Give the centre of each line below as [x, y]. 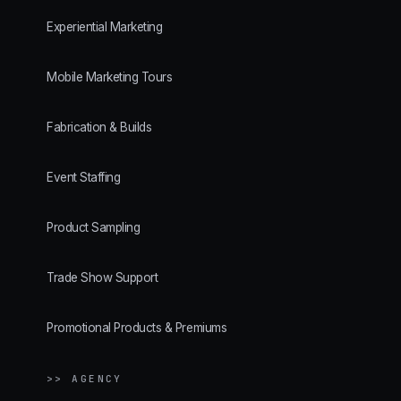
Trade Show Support [102, 278]
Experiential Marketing [105, 27]
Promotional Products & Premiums [137, 328]
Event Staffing [84, 178]
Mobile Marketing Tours [110, 77]
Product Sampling [94, 228]
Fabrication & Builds [99, 128]
